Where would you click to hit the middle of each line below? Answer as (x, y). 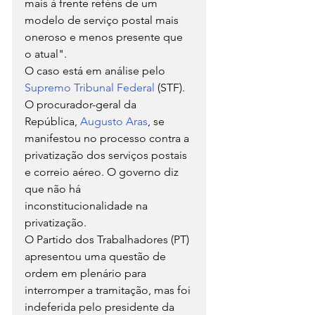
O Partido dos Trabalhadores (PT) (108, 239)
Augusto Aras (114, 121)
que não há (54, 188)
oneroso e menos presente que (105, 37)
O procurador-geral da (82, 104)
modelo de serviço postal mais (103, 20)
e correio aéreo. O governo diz (103, 172)
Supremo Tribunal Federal (91, 87)
